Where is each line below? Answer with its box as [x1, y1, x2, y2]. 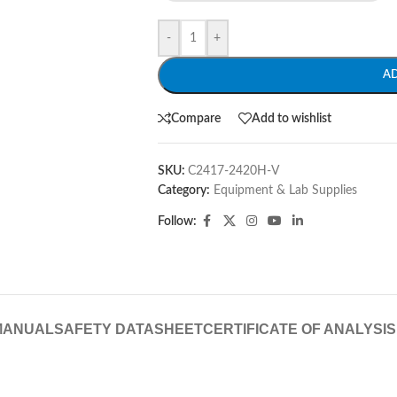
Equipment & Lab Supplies [213, 184, 357, 197]
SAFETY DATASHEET [54, 321, 203, 337]
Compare [170, 112, 221, 125]
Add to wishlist [251, 112, 331, 125]
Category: [157, 184, 210, 197]
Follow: [157, 215, 197, 228]
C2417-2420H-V [187, 165, 279, 177]
